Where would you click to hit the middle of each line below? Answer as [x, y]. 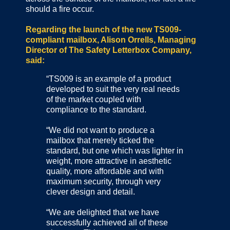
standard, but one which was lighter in [115, 151]
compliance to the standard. [96, 110]
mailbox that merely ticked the [100, 141]
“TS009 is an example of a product [109, 79]
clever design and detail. [91, 192]
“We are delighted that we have [103, 213]
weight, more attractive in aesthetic [109, 161]
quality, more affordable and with [105, 171]
